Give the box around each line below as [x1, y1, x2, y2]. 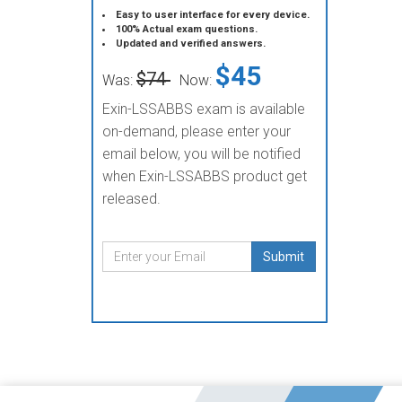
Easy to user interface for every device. [116, 9, 310, 21]
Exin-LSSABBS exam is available [102, 100, 305, 118]
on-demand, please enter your [102, 123, 291, 140]
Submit [263, 249, 304, 264]
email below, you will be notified [102, 145, 301, 162]
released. [102, 190, 161, 207]
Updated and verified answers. [116, 38, 267, 49]
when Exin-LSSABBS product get [102, 168, 307, 185]
